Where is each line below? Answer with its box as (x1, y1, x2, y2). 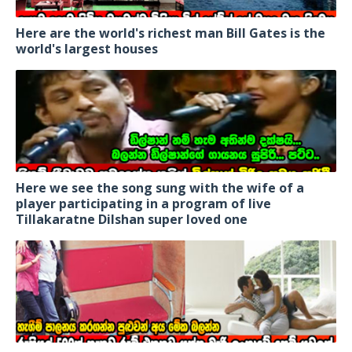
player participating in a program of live (16, 194, 271, 212)
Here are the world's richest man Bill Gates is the (16, 24, 325, 42)
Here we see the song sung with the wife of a (16, 178, 304, 196)
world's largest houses (16, 39, 158, 57)
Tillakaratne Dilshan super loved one (16, 210, 247, 228)
